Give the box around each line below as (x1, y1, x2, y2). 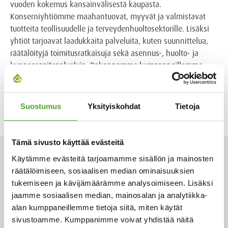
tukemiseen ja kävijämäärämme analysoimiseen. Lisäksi (12, 178, 213, 187)
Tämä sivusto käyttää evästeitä (12, 138, 124, 147)
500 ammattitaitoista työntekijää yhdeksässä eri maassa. (10, 84, 204, 95)
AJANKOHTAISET (19, 156, 123, 177)
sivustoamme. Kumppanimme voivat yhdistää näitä (12, 215, 193, 224)
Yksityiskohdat (87, 102, 141, 111)
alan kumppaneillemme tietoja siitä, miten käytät (12, 203, 182, 212)
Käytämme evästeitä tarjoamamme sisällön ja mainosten (12, 154, 213, 163)
